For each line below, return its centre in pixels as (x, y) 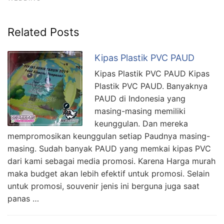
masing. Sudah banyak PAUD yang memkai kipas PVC (109, 149)
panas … (23, 199)
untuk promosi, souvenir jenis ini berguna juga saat (103, 186)
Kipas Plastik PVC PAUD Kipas (152, 74)
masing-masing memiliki (140, 111)
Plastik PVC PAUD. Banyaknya (151, 86)
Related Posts (43, 32)
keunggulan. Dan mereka (141, 124)
